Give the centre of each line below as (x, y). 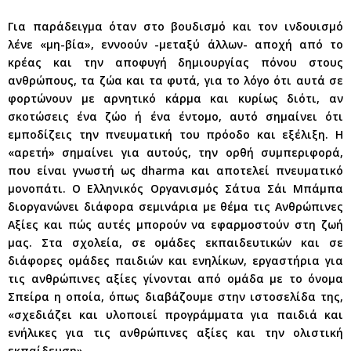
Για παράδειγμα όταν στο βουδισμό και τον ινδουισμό (175, 26)
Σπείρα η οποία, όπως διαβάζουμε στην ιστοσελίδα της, (175, 296)
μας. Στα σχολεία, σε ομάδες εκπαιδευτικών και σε (175, 242)
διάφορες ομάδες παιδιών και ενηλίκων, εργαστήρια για (175, 260)
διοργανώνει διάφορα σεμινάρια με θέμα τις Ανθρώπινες (175, 206)
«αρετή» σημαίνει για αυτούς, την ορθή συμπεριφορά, (175, 152)
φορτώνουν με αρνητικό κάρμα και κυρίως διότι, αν (175, 98)
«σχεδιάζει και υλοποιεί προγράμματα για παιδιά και (175, 314)
